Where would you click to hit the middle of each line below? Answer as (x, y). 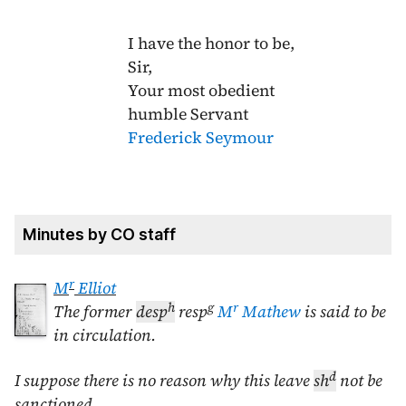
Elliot (95, 289)
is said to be (343, 312)
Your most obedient (201, 91)
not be (359, 381)
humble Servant (188, 115)
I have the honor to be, (211, 44)
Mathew (270, 312)
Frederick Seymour (200, 138)
